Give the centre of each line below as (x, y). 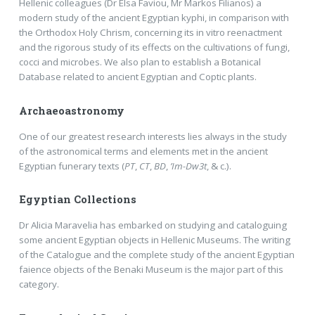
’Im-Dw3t (188, 166)
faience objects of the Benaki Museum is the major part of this (151, 269)
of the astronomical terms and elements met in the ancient (143, 151)
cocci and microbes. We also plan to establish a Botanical (140, 62)
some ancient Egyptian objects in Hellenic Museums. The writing (154, 239)
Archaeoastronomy (71, 110)
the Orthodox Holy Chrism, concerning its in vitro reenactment (150, 33)
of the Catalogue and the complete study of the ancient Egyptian (156, 254)
